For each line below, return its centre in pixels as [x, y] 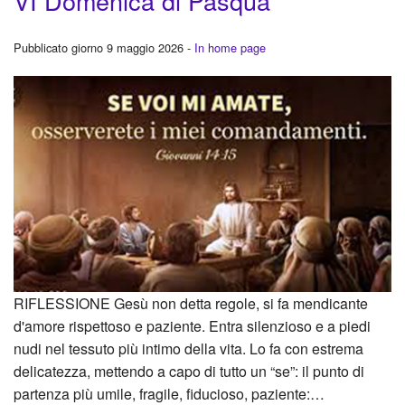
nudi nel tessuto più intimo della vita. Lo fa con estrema [188, 349]
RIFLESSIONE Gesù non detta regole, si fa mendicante [191, 304]
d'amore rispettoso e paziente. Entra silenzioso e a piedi [192, 326]
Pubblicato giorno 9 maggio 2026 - [104, 48]
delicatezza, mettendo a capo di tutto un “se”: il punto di [189, 372]
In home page [230, 48]
